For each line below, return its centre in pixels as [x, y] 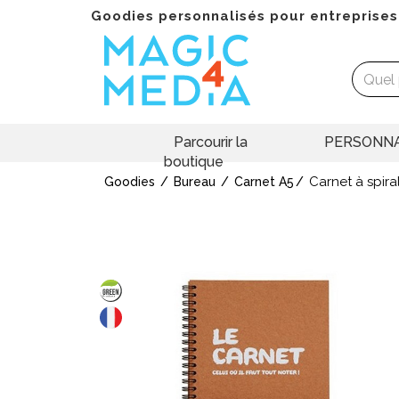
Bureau [195, 182]
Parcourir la [211, 142]
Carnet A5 [264, 182]
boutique [193, 162]
